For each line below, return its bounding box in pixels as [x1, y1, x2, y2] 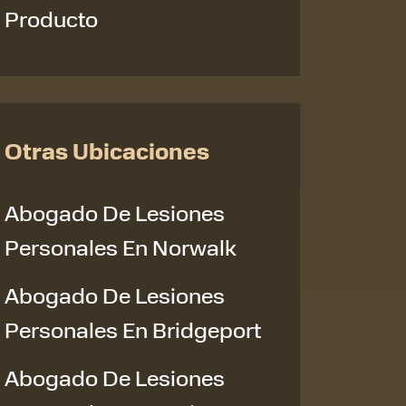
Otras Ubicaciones [5, 136, 209, 166]
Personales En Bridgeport [5, 314, 261, 343]
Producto [5, 4, 98, 33]
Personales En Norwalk [5, 232, 237, 261]
